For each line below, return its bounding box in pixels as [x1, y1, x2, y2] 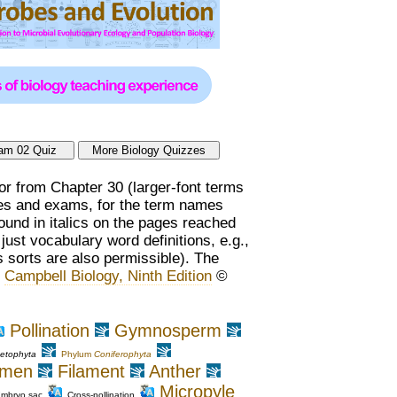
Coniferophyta [94, 349, 152, 360]
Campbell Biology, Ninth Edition [4, 268, 212, 285]
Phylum [61, 349, 94, 360]
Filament [58, 362, 125, 382]
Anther [149, 362, 201, 382]
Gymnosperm [114, 321, 222, 341]
